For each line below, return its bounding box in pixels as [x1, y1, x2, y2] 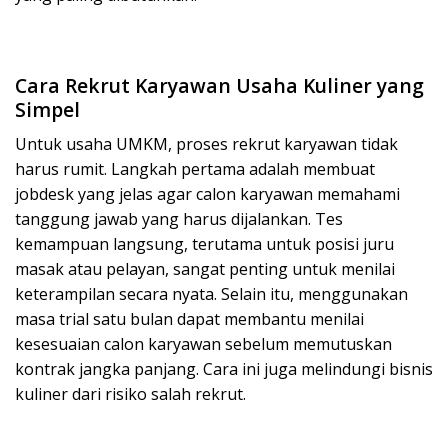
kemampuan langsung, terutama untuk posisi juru [15, 232, 394, 255]
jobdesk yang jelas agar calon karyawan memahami [15, 182, 400, 205]
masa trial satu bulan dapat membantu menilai [15, 307, 364, 330]
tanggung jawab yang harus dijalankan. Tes [15, 207, 343, 230]
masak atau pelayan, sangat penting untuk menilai [15, 257, 395, 280]
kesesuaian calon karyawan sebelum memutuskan [15, 332, 392, 355]
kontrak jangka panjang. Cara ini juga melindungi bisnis [15, 357, 433, 380]
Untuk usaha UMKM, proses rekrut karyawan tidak [15, 132, 398, 155]
